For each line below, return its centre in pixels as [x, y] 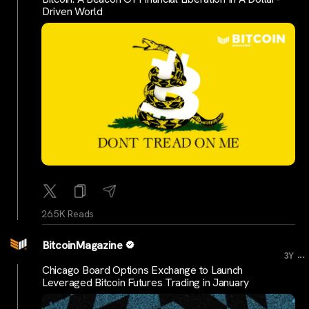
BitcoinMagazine [83, 245]
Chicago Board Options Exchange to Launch [143, 270]
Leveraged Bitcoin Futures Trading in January [146, 283]
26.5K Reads [68, 213]
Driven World [72, 11]
